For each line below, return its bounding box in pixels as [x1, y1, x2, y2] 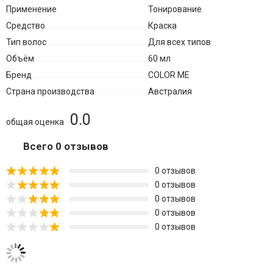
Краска [147, 21, 177, 31]
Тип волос [5, 37, 46, 48]
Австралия [147, 87, 192, 97]
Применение [5, 4, 57, 15]
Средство [5, 21, 45, 31]
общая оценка [5, 117, 64, 127]
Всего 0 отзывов [23, 140, 108, 153]
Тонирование [147, 4, 202, 15]
